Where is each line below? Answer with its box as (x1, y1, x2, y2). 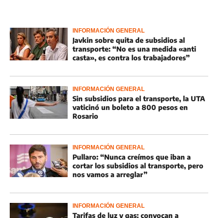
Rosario (73, 112, 98, 120)
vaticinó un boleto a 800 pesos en (73, 103, 188, 111)
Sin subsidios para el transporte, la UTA (73, 94, 205, 103)
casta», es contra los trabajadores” (73, 54, 190, 62)
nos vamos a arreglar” (73, 170, 147, 179)
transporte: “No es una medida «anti (73, 45, 196, 53)
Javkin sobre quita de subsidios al (73, 36, 185, 44)
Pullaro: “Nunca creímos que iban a (73, 153, 191, 161)
